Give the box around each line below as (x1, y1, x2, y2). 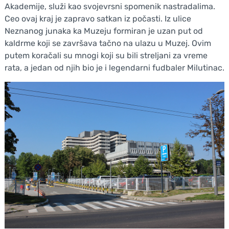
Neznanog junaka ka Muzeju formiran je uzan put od (4, 26, 203, 36)
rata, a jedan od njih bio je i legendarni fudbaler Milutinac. (4, 63, 224, 73)
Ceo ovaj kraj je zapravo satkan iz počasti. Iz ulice (4, 14, 191, 24)
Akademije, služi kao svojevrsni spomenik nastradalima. (4, 2, 215, 12)
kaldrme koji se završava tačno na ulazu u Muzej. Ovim (4, 38, 211, 49)
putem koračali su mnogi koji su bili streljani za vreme (4, 51, 208, 61)
